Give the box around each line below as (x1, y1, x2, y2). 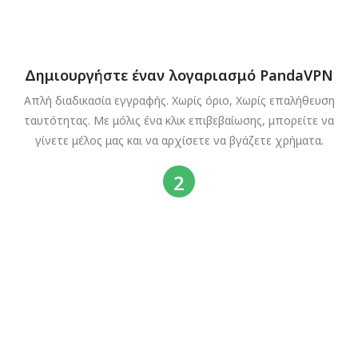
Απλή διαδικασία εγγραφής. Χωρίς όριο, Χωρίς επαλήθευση (23, 92, 335, 108)
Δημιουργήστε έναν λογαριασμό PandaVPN (25, 65, 333, 85)
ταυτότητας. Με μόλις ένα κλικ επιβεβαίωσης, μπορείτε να (24, 112, 334, 128)
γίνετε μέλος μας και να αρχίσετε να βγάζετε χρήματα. (34, 132, 324, 148)
